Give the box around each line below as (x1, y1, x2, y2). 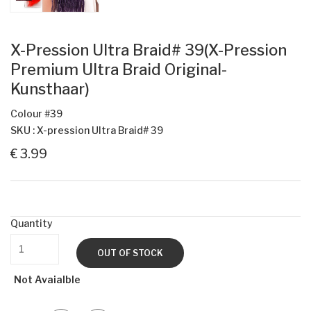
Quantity (10, 217, 53, 230)
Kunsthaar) (10, 80, 90, 99)
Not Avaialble (14, 274, 81, 286)
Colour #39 (10, 108, 62, 120)
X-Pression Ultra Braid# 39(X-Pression (10, 41, 287, 60)
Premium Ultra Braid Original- (10, 60, 227, 79)
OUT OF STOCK (97, 248, 163, 259)
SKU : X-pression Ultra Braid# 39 (10, 124, 163, 137)
